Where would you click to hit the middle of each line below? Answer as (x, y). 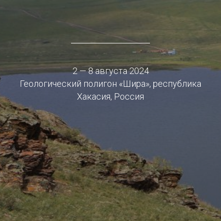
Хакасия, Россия (110, 96)
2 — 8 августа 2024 (110, 71)
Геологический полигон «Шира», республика (110, 84)
